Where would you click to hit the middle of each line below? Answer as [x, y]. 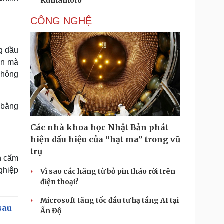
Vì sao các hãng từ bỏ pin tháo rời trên [108, 171]
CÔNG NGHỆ [61, 21]
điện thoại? [60, 182]
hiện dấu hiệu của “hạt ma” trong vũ [105, 139]
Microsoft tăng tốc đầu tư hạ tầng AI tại [110, 200]
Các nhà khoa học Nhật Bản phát [99, 127]
